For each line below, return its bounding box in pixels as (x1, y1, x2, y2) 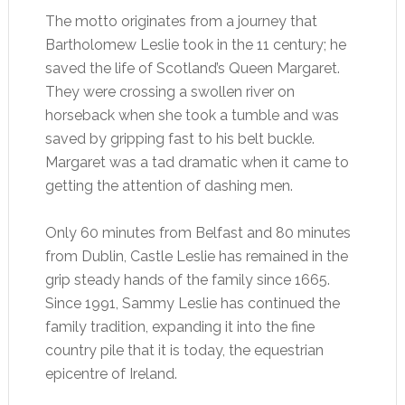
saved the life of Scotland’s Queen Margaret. (44, 59, 340, 77)
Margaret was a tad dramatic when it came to (44, 153, 349, 171)
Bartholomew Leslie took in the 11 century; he (44, 35, 346, 53)
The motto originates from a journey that (44, 12, 317, 30)
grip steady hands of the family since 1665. (44, 270, 330, 288)
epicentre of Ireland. (44, 364, 177, 382)
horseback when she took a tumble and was (44, 106, 339, 124)
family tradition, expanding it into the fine (44, 317, 315, 335)
